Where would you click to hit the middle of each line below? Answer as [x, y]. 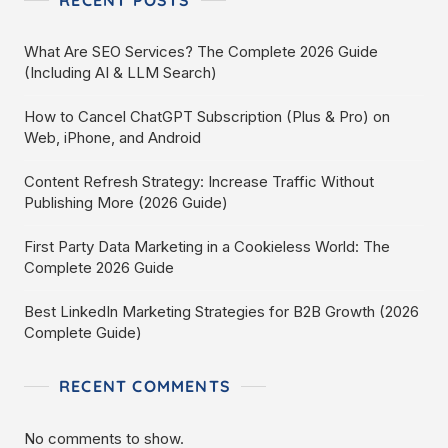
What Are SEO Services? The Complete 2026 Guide [201, 51]
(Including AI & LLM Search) [120, 72]
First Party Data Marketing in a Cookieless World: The [207, 246]
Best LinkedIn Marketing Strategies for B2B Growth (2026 [221, 311]
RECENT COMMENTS [145, 386]
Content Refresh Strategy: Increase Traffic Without [199, 181]
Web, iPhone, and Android [112, 137]
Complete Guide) [83, 332]
